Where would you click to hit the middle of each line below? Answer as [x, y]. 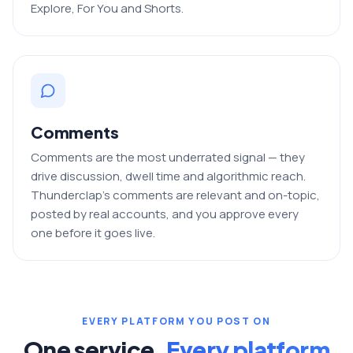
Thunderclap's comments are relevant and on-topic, [175, 195]
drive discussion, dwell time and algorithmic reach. [168, 176]
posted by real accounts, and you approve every [165, 214]
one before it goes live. [93, 232]
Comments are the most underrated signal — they [168, 157]
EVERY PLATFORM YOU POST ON [176, 321]
